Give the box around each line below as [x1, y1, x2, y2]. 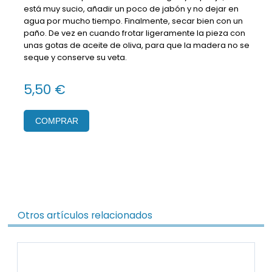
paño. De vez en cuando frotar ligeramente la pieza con [24, 27, 245, 39]
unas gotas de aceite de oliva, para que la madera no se [24, 39, 250, 51]
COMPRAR [35, 115, 78, 126]
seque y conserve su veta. [24, 51, 127, 63]
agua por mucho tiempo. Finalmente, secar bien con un [24, 15, 243, 27]
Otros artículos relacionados [17, 208, 152, 222]
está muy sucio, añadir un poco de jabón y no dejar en [24, 2, 239, 15]
